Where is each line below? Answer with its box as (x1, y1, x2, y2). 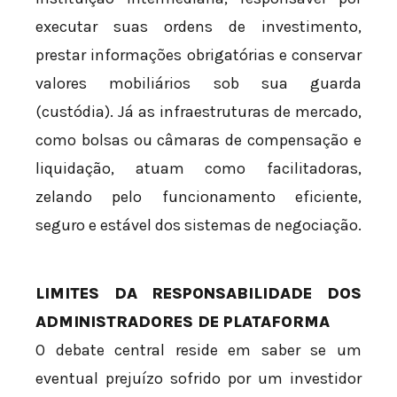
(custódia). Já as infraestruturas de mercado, (35, 101, 362, 121)
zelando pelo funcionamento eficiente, (35, 186, 362, 206)
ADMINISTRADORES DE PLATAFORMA (35, 311, 330, 331)
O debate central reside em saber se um (35, 339, 362, 360)
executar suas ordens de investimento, (35, 16, 362, 36)
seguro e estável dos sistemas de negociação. (35, 214, 362, 235)
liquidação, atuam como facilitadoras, (35, 158, 362, 178)
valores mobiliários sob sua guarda (35, 73, 362, 93)
